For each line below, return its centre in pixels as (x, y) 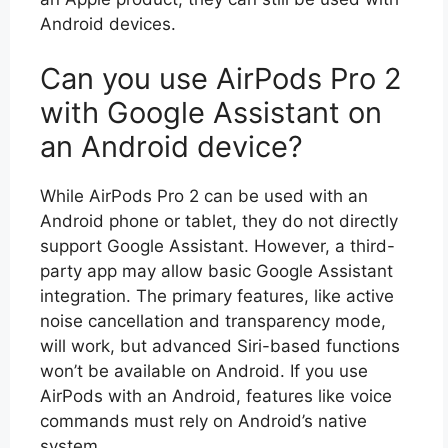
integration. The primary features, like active (217, 296)
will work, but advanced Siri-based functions (220, 346)
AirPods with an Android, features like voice (216, 396)
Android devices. (108, 23)
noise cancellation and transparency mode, (213, 321)
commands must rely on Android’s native (203, 421)
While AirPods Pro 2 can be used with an (204, 196)
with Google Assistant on (211, 112)
